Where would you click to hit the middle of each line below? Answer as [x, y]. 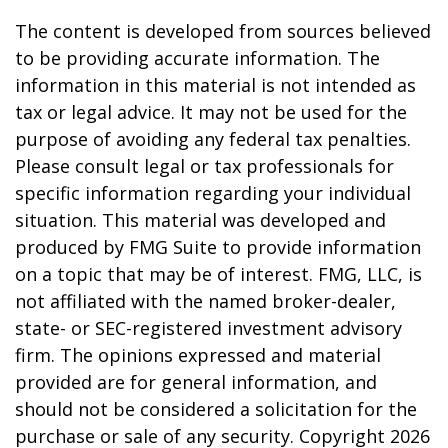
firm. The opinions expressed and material [198, 355]
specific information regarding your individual [213, 193]
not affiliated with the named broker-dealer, [205, 301]
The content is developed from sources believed [223, 31]
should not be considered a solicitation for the [216, 409]
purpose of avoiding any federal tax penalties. [213, 139]
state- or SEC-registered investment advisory [208, 328]
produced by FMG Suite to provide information [218, 247]
